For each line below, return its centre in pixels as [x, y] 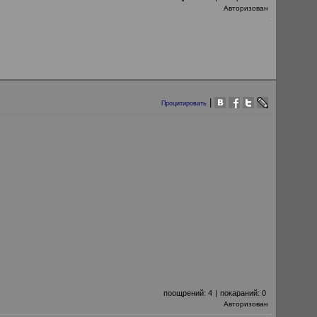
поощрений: [186, 293]
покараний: [241, 293]
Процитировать [184, 103]
